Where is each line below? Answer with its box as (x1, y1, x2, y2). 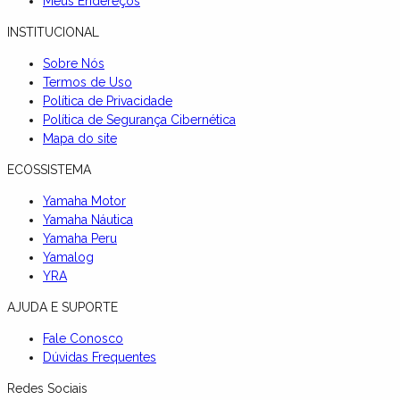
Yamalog (43, 249, 94, 264)
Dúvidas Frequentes (43, 349, 156, 364)
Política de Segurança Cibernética (43, 112, 236, 127)
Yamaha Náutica (43, 212, 133, 227)
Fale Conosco (43, 330, 123, 346)
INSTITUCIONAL (7, 24, 99, 39)
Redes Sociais (7, 380, 87, 396)
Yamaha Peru (43, 230, 117, 246)
